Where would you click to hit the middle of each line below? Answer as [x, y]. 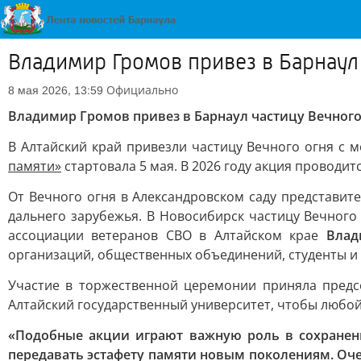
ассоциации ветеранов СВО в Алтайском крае [167, 235]
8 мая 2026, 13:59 [56, 90]
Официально [142, 90]
